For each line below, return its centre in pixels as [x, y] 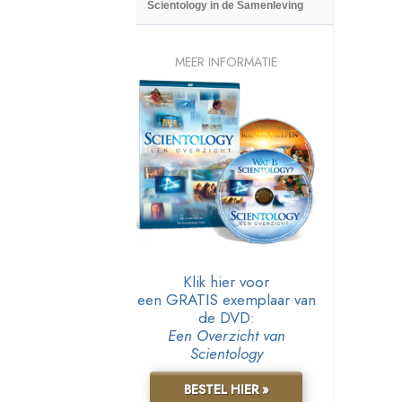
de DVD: [226, 317]
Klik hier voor [226, 281]
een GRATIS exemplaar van [226, 299]
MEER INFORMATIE [226, 61]
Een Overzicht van [226, 335]
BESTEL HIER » [226, 389]
